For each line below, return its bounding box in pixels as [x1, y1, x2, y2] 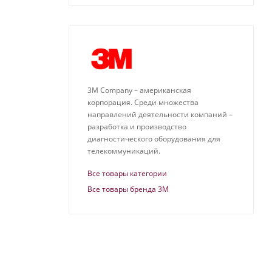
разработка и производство [87, 121, 186, 132]
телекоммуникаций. [87, 146, 160, 157]
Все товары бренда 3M [87, 184, 169, 195]
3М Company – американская [87, 85, 191, 96]
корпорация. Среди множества [87, 97, 199, 108]
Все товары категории [87, 168, 167, 179]
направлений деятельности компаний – [87, 109, 233, 120]
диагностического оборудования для [87, 134, 220, 144]
